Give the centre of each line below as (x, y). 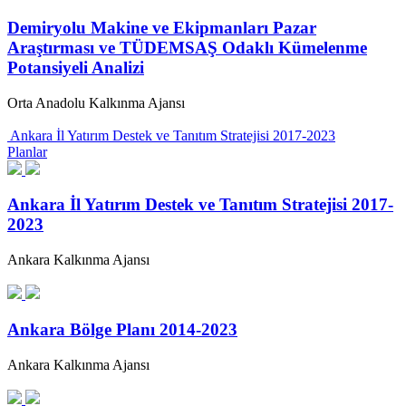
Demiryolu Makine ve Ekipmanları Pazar (162, 27)
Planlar (27, 151)
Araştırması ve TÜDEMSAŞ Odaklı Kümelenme (187, 47)
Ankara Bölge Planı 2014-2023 (122, 329)
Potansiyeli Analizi (76, 67)
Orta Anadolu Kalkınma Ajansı (96, 102)
